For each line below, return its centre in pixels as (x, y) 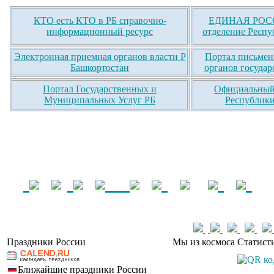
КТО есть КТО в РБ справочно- (100, 21)
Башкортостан (100, 68)
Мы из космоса (204, 242)
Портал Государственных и (100, 89)
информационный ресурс (100, 32)
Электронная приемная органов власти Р (100, 57)
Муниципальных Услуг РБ (100, 100)
